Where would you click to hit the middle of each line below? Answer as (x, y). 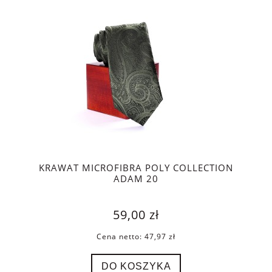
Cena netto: (121, 237)
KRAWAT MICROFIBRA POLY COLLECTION (136, 168)
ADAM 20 (136, 179)
